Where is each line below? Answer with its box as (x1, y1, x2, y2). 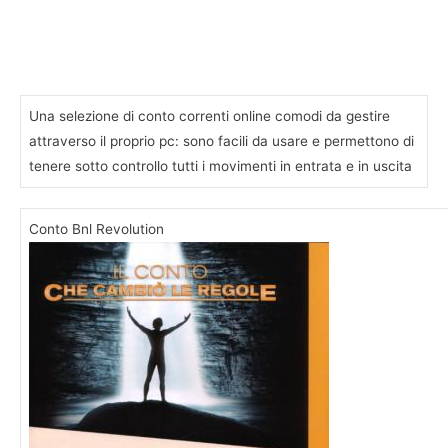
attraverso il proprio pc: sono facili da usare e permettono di (29, 132, 414, 149)
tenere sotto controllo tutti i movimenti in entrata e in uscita (29, 157, 412, 174)
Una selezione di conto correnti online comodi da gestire (29, 107, 390, 124)
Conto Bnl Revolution (29, 221, 164, 238)
